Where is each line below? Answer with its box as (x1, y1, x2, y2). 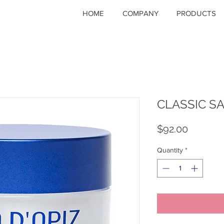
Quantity (157, 146, 183, 154)
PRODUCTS (176, 9, 216, 17)
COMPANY (122, 9, 158, 17)
